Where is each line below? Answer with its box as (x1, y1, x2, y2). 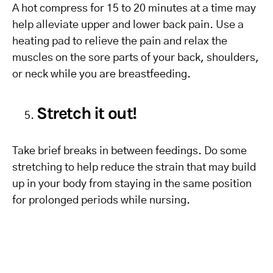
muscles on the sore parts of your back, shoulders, (12, 52, 259, 63)
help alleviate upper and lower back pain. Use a (12, 19, 244, 30)
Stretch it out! (37, 103, 136, 123)
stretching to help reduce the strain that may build (12, 162, 256, 173)
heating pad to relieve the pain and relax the (12, 36, 227, 47)
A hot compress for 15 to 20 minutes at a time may (12, 3, 256, 14)
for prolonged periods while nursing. (12, 195, 190, 206)
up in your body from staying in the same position (12, 179, 252, 190)
